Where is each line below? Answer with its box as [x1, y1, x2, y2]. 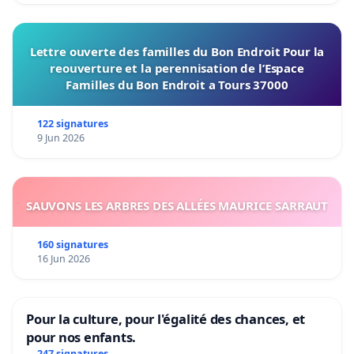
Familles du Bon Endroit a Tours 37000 [66, 77, 288, 93]
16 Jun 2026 [36, 252, 90, 266]
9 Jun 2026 [36, 131, 85, 145]
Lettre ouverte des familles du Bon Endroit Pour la [29, 43, 325, 60]
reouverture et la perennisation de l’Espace [50, 60, 304, 77]
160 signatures [36, 238, 108, 252]
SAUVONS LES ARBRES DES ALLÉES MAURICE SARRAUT [25, 198, 329, 214]
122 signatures [36, 117, 108, 131]
